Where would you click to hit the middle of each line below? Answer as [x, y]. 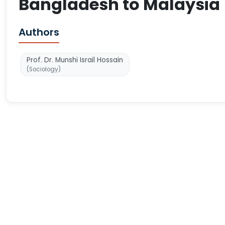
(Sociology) [44, 69]
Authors [39, 32]
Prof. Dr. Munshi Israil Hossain [75, 60]
